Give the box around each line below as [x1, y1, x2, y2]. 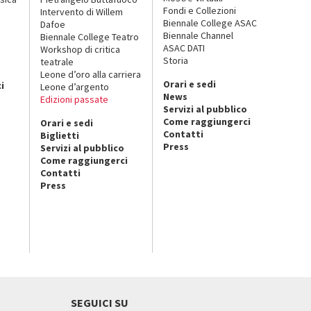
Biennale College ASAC [163, 16, 258, 29]
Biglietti [40, 128, 79, 142]
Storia [163, 53, 189, 67]
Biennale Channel [163, 28, 234, 42]
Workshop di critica [40, 42, 120, 56]
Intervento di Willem [40, 5, 123, 18]
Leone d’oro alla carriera [40, 67, 141, 81]
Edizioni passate [40, 92, 108, 106]
